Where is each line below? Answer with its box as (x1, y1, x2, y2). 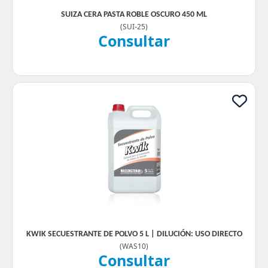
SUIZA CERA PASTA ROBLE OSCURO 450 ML (61, 10, 207, 19)
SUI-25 (123, 22, 145, 31)
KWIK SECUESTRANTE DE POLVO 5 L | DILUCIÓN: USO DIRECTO (26, 230, 242, 239)
